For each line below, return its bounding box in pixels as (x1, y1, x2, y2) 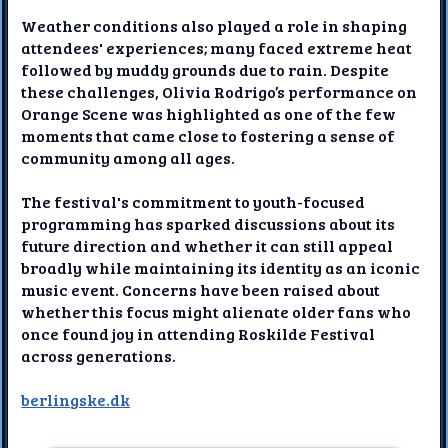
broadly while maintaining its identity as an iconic (21, 257, 421, 279)
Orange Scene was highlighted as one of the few (21, 103, 397, 125)
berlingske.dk (21, 389, 131, 411)
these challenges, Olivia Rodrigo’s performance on (21, 81, 418, 103)
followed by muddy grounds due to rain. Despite (21, 59, 390, 81)
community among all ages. (21, 147, 236, 169)
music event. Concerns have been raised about (21, 279, 381, 301)
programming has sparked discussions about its (21, 213, 396, 235)
